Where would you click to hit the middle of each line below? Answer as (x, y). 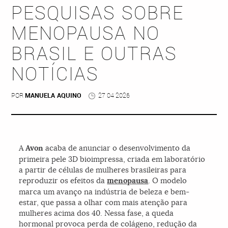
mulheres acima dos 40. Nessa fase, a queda (96, 213)
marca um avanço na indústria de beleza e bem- (104, 192)
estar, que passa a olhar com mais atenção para (103, 203)
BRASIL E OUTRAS (94, 54)
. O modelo (168, 181)
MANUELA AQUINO (53, 96)
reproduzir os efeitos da (63, 181)
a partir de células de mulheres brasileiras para (103, 170)
